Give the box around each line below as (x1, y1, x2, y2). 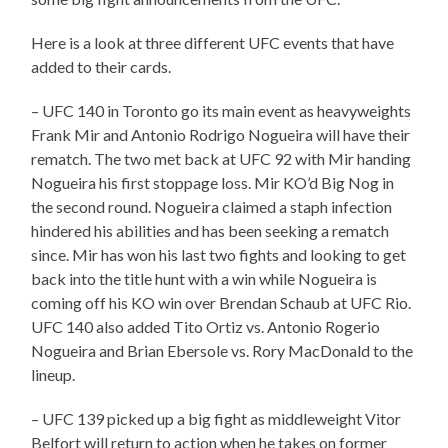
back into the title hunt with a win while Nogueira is (31, 269, 378, 289)
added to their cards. (31, 57, 172, 77)
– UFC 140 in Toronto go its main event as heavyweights (31, 101, 412, 121)
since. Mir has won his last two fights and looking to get (31, 245, 407, 265)
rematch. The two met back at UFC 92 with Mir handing (31, 149, 412, 169)
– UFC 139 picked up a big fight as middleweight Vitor (31, 409, 402, 429)
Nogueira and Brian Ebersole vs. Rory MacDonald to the (31, 341, 414, 361)
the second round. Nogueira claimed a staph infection (31, 197, 393, 217)
